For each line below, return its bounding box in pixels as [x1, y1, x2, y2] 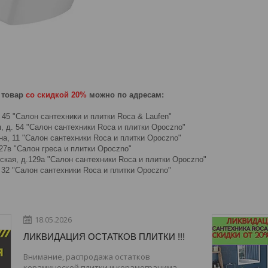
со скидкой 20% [26, 90, 87, 99]
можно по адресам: [87, 90, 164, 99]
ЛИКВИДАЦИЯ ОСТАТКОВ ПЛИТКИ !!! [23, 231, 185, 242]
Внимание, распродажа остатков [23, 251, 150, 262]
